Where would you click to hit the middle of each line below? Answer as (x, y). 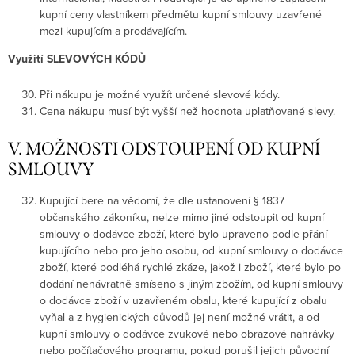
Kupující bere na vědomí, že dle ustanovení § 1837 (162, 200)
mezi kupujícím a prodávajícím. (113, 31)
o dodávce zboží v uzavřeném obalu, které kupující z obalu (183, 300)
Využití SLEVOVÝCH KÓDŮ (77, 58)
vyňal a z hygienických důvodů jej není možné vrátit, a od (179, 317)
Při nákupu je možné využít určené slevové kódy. (160, 94)
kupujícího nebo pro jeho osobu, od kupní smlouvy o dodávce (191, 250)
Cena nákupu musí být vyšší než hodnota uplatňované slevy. (187, 111)
